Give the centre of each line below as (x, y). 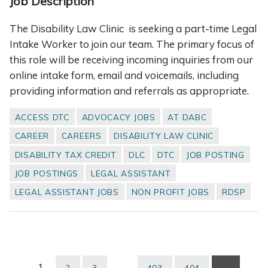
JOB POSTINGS (47, 173)
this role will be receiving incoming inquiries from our (131, 59)
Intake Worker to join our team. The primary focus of (132, 44)
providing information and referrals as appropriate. (129, 90)
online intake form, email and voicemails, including (124, 75)
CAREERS (81, 136)
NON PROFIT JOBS (170, 191)
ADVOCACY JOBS (118, 117)
